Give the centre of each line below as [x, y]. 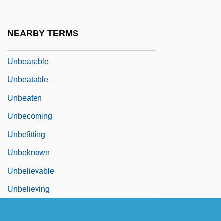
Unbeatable [28, 79]
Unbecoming [30, 116]
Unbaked [23, 6]
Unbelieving [29, 189]
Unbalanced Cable [40, 43]
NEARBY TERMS [43, 33]
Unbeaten [25, 98]
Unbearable [28, 61]
